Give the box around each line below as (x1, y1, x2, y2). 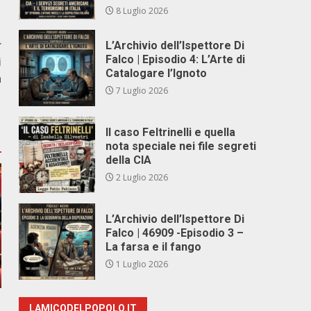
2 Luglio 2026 (114, 171, 169, 183)
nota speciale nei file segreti (106, 140, 257, 153)
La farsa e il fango (106, 240, 202, 253)
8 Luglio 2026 (114, 5, 169, 17)
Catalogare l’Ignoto (106, 67, 208, 80)
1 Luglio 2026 (114, 258, 169, 270)
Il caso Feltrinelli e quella (106, 126, 236, 139)
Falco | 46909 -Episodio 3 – (106, 226, 244, 239)
